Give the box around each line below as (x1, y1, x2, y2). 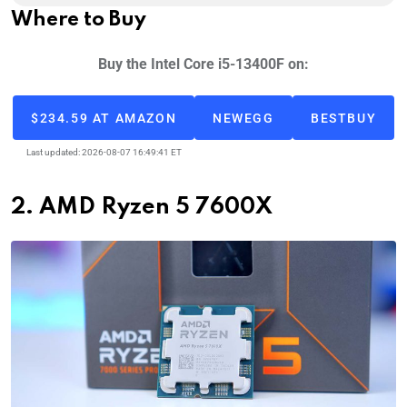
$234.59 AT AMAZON (30, 111, 177, 126)
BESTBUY (310, 111, 376, 126)
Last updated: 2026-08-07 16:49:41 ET (25, 147, 182, 158)
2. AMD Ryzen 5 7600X (11, 196, 273, 220)
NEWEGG (213, 111, 274, 126)
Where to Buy (11, 10, 146, 31)
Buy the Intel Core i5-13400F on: (98, 55, 309, 74)
